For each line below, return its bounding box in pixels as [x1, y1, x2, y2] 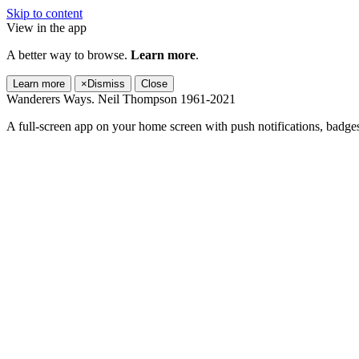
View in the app [6, 21, 87, 34]
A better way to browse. [6, 48, 131, 62]
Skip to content [6, 6, 83, 20]
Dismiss [87, 78, 125, 90]
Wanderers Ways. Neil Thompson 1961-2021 [6, 92, 236, 106]
